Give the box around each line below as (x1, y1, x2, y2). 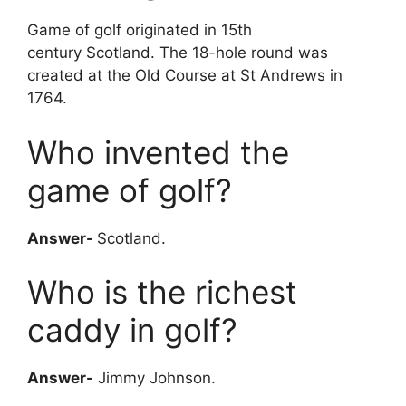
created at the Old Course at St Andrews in (27, 66, 343, 85)
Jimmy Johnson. (93, 369, 216, 388)
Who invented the (27, 132, 289, 171)
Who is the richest (27, 273, 297, 312)
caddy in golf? (27, 311, 237, 350)
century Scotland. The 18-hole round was (27, 43, 328, 63)
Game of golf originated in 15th (27, 21, 252, 40)
